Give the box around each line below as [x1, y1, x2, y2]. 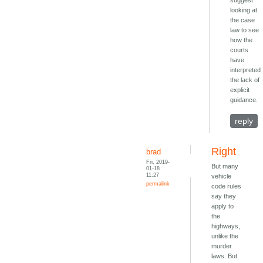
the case [230, 16, 255, 24]
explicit [230, 86, 250, 94]
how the [230, 36, 253, 44]
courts [230, 46, 249, 54]
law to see [230, 26, 259, 34]
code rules [211, 183, 242, 190]
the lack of [230, 76, 260, 84]
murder [211, 242, 232, 250]
